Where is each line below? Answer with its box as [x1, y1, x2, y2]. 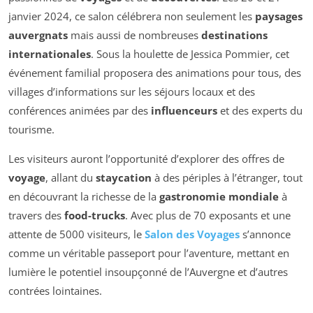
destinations [201, 27, 268, 42]
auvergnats [8, 27, 68, 42]
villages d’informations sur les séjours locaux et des [8, 84, 255, 99]
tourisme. [8, 122, 54, 136]
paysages [255, 8, 303, 23]
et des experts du [217, 103, 303, 117]
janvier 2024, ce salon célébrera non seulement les [8, 8, 255, 23]
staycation [96, 170, 152, 184]
